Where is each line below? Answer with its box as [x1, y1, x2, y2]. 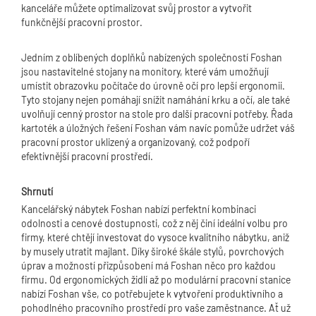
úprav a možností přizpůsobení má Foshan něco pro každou [21, 260, 276, 272]
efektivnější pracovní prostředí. [21, 150, 153, 162]
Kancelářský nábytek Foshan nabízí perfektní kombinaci [21, 203, 256, 215]
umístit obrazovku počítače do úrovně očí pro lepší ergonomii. [21, 80, 285, 92]
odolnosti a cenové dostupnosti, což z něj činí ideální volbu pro [21, 217, 288, 229]
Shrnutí [21, 186, 53, 197]
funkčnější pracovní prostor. [21, 16, 142, 28]
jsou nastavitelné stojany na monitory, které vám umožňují [21, 66, 269, 78]
